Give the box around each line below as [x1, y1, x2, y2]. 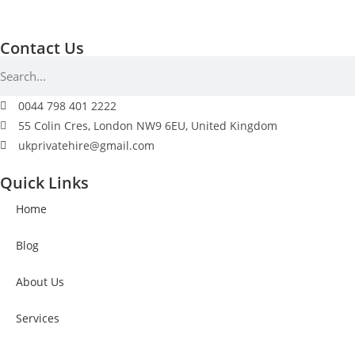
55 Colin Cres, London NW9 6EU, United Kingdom [17, 118, 277, 133]
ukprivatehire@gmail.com [17, 138, 155, 153]
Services [16, 311, 59, 326]
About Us [16, 274, 64, 289]
